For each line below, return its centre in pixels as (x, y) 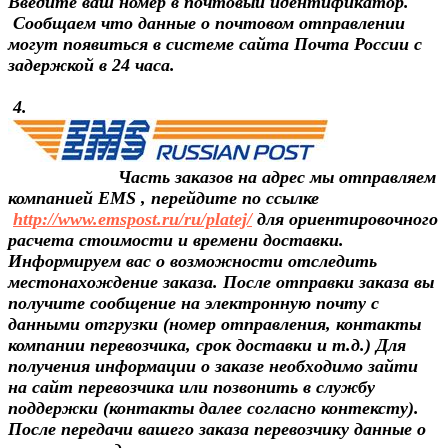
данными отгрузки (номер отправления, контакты (214, 323)
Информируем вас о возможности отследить (192, 260)
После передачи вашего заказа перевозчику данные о (217, 428)
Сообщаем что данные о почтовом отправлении (206, 22)
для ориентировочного (345, 218)
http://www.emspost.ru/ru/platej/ (132, 218)
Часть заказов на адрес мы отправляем (222, 176)
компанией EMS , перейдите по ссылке (163, 197)
